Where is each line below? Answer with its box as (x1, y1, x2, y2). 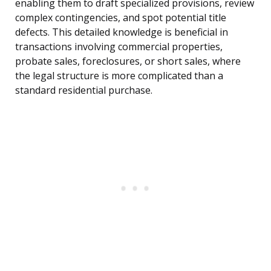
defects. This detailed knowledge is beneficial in (15, 25, 228, 39)
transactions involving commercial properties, (15, 40, 223, 54)
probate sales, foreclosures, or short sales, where (15, 54, 241, 68)
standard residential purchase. (15, 83, 152, 97)
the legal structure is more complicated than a (15, 69, 223, 83)
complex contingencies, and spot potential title (15, 11, 226, 25)
